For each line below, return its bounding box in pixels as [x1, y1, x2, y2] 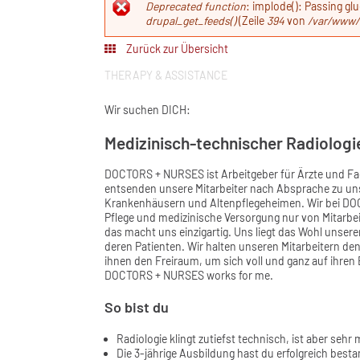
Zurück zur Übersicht [124, 42, 228, 55]
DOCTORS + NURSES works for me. [104, 268, 273, 282]
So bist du [104, 298, 169, 316]
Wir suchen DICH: [104, 103, 190, 117]
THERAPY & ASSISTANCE [104, 68, 227, 82]
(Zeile [236, 14, 267, 27]
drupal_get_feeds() [145, 14, 236, 27]
